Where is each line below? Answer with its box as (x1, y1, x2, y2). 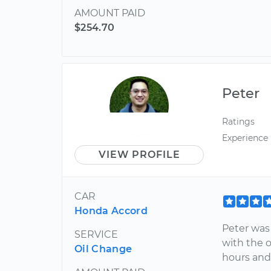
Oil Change (74, 243, 132, 255)
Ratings (222, 116, 255, 127)
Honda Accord (74, 205, 148, 217)
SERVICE (74, 229, 118, 240)
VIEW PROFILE (98, 149, 180, 160)
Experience (222, 132, 269, 144)
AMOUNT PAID (74, 7, 145, 19)
